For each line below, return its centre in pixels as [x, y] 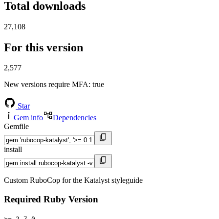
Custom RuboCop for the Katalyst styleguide [73, 180]
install [13, 150]
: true [96, 85]
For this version [44, 47]
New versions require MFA [46, 85]
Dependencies [75, 118]
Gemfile [16, 127]
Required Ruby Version [51, 199]
